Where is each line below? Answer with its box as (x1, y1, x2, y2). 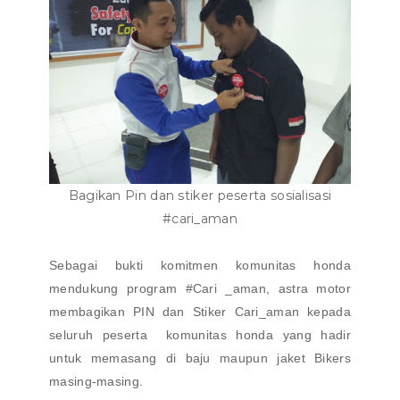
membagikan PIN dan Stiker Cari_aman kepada (49, 304, 351, 319)
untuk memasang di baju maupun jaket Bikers (49, 351, 351, 365)
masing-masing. (49, 374, 144, 388)
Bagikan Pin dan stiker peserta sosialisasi (68, 187, 332, 204)
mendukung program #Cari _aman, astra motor (49, 281, 351, 296)
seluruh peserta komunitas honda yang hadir (49, 328, 351, 342)
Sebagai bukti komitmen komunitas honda (49, 258, 351, 272)
